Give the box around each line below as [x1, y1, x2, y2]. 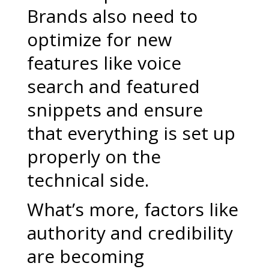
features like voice [26, 50, 181, 75]
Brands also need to [26, 4, 198, 28]
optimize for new [26, 27, 172, 52]
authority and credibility [26, 220, 233, 245]
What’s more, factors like [26, 197, 238, 222]
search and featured [26, 74, 200, 98]
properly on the [26, 144, 161, 169]
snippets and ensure [26, 97, 203, 122]
